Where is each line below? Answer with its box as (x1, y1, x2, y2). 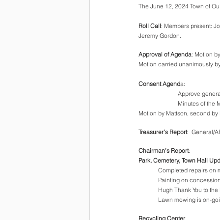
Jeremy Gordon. (138, 32, 181, 39)
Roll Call (138, 22, 161, 29)
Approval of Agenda (138, 51, 192, 58)
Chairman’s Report (138, 147, 189, 154)
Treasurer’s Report (138, 128, 187, 136)
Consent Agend (138, 80, 180, 87)
